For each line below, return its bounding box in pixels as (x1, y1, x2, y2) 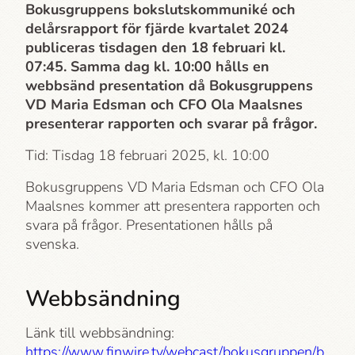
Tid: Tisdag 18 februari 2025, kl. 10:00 (25, 146, 269, 165)
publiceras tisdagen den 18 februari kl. (25, 38, 285, 57)
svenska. (25, 235, 79, 254)
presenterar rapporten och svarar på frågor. (25, 114, 317, 133)
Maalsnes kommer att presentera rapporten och (25, 197, 320, 216)
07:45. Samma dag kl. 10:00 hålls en (25, 57, 269, 76)
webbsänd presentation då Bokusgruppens (25, 76, 313, 95)
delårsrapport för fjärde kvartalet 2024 (25, 19, 288, 38)
